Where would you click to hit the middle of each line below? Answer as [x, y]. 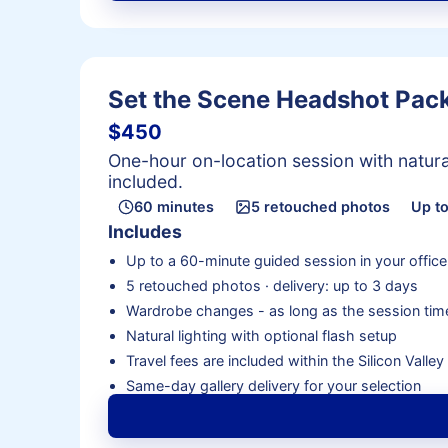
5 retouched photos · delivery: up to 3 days [271, 285]
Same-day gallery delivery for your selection [273, 385]
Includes [145, 231]
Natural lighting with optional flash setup [261, 335]
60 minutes [174, 206]
